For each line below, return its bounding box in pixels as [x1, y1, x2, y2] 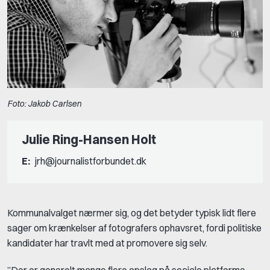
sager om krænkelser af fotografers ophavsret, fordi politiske [7, 221, 262, 234]
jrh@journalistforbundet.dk [35, 154, 146, 167]
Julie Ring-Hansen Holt [22, 132, 156, 148]
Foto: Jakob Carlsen [7, 98, 81, 110]
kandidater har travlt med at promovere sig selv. [7, 236, 207, 249]
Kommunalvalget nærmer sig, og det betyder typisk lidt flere [7, 206, 256, 219]
